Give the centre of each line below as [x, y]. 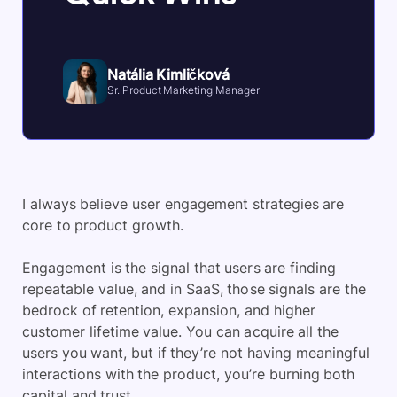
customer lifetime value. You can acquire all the [180, 331]
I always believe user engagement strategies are [183, 204]
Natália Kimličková [168, 74]
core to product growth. [103, 225]
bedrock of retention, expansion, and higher [169, 310]
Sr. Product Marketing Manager [184, 90]
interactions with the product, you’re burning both [189, 374]
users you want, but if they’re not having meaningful [196, 353]
